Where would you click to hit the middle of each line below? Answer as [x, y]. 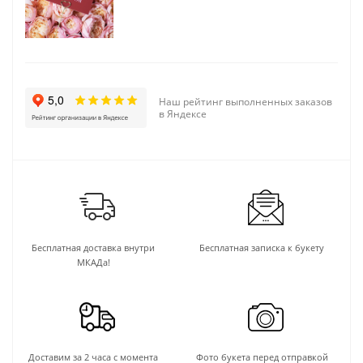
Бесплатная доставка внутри [93, 247]
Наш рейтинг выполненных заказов [246, 101]
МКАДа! [93, 262]
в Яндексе [183, 113]
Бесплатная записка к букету [262, 247]
